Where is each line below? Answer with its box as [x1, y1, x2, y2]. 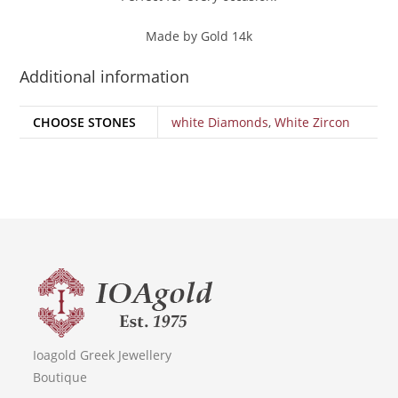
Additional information [20, 66, 190, 88]
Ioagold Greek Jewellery [33, 346, 172, 364]
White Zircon [275, 114, 351, 131]
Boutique [33, 369, 88, 386]
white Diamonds [171, 114, 269, 131]
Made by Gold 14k [146, 28, 252, 45]
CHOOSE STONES [33, 114, 137, 131]
